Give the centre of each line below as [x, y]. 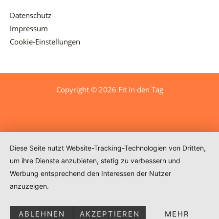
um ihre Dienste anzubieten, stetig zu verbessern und [95, 161]
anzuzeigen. [29, 186]
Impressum [29, 29]
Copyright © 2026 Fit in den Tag [109, 90]
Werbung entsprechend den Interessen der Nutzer [90, 173]
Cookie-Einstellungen [45, 42]
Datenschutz [31, 15]
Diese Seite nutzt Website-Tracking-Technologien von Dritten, [108, 148]
